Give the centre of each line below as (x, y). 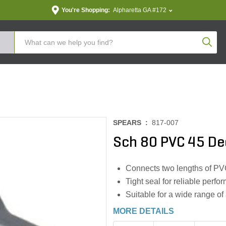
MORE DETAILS (144, 211)
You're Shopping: (86, 10)
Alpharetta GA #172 (139, 10)
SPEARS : (132, 123)
